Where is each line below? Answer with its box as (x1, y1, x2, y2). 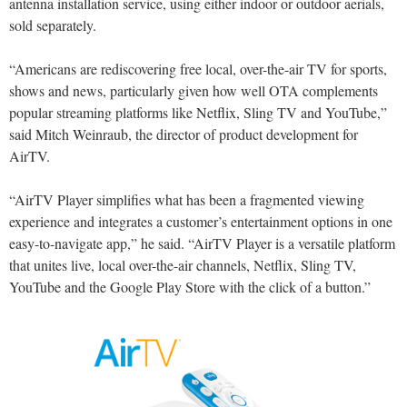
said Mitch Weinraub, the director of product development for (9, 124, 358, 144)
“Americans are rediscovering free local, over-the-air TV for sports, (9, 59, 387, 79)
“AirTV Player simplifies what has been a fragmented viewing (9, 190, 364, 210)
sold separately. (9, 15, 96, 35)
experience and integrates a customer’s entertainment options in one (9, 212, 392, 232)
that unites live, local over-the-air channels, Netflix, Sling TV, (9, 255, 356, 275)
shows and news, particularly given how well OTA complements (9, 81, 378, 101)
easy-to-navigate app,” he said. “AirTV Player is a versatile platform (9, 233, 395, 253)
